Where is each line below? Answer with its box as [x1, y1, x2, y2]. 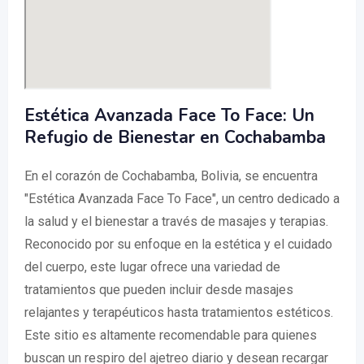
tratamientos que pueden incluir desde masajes [24, 282, 293, 298]
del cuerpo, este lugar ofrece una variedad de [24, 259, 280, 275]
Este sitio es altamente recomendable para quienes [24, 327, 317, 344]
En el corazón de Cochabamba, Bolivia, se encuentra [24, 168, 318, 184]
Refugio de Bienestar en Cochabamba [24, 126, 326, 149]
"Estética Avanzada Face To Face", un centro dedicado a [24, 191, 340, 207]
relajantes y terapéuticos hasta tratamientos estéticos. [24, 305, 333, 321]
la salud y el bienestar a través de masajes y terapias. [24, 214, 328, 230]
